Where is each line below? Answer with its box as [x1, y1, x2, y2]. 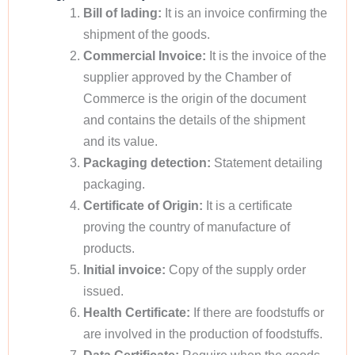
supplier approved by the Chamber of [82, 70, 291, 84]
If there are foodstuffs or [189, 305, 324, 319]
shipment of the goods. [82, 27, 210, 41]
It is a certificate [202, 198, 292, 212]
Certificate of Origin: [82, 198, 203, 212]
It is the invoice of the [205, 48, 326, 63]
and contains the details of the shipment [82, 113, 305, 127]
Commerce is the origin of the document [82, 91, 306, 105]
